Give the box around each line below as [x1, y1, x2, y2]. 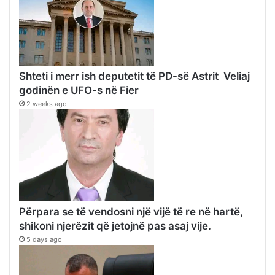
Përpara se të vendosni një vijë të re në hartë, [19, 206, 243, 219]
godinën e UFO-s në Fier [19, 84, 139, 97]
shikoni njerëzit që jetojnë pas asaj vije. [19, 220, 211, 233]
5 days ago [26, 235, 62, 244]
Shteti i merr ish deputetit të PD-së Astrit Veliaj [19, 70, 250, 83]
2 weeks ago [26, 99, 67, 109]
